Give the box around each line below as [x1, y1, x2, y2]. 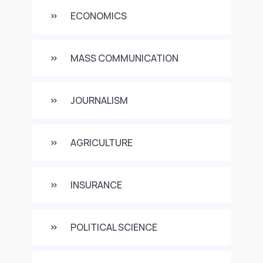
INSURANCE [70, 178, 122, 191]
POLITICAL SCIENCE [70, 221, 157, 234]
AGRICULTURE [70, 136, 133, 149]
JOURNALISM [70, 94, 128, 107]
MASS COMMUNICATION [70, 52, 178, 65]
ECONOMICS [70, 9, 127, 22]
